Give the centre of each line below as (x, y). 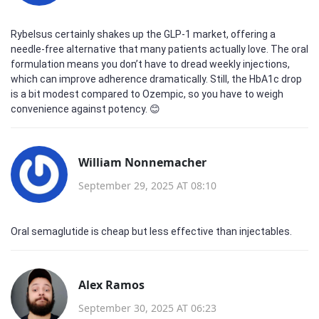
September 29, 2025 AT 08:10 (147, 185)
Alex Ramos (111, 284)
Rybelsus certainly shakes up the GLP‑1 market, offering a (143, 34)
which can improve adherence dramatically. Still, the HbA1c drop (156, 79)
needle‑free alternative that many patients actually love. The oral (159, 49)
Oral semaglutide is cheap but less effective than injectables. (151, 231)
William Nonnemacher (142, 162)
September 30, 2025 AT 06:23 (147, 308)
